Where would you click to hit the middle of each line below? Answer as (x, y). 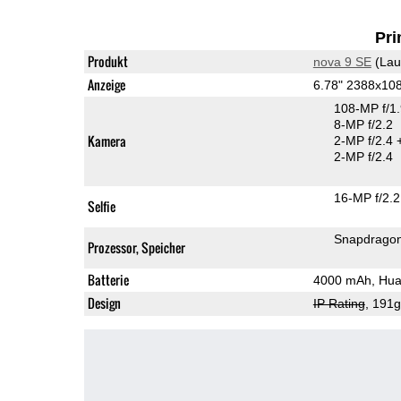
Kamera (107, 141)
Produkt (107, 61)
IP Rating (339, 303)
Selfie (101, 206)
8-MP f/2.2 (363, 124)
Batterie (108, 279)
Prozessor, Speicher (136, 247)
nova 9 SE (342, 61)
